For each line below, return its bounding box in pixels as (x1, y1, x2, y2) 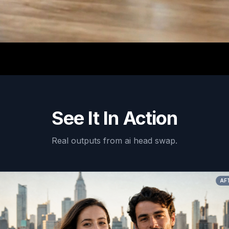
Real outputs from (52, 135, 125, 146)
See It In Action (51, 107, 178, 129)
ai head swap (125, 135, 175, 146)
